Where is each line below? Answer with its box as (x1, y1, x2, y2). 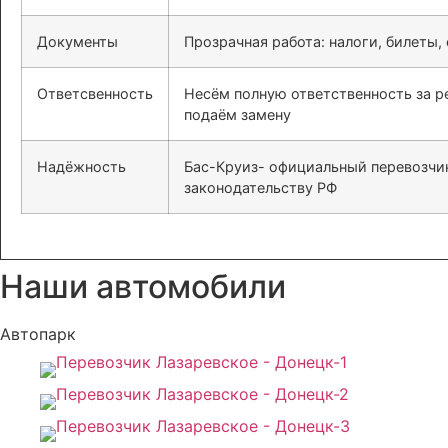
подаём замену (184, 105, 291, 123)
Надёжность (37, 157, 126, 175)
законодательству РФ (184, 178, 337, 196)
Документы (37, 32, 118, 50)
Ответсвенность (37, 84, 153, 102)
